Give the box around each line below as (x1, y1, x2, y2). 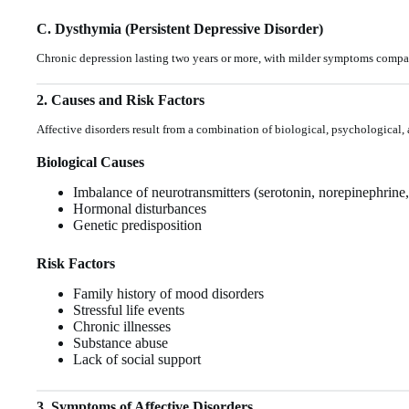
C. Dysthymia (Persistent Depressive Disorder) (37, 20, 323, 37)
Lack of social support (73, 351, 201, 368)
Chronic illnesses (73, 319, 171, 335)
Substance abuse (73, 335, 168, 351)
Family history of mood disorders (73, 286, 264, 302)
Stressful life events (73, 302, 184, 319)
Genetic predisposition (73, 217, 202, 234)
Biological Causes (37, 154, 144, 171)
